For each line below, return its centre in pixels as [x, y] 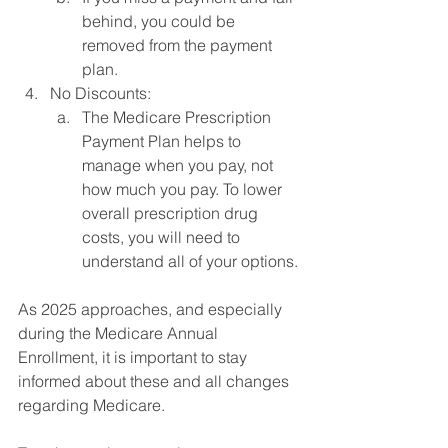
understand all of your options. [190, 260]
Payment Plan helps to [163, 140]
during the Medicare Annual [120, 332]
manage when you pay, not [179, 164]
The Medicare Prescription [178, 116]
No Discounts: [100, 92]
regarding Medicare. [95, 404]
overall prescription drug [172, 212]
